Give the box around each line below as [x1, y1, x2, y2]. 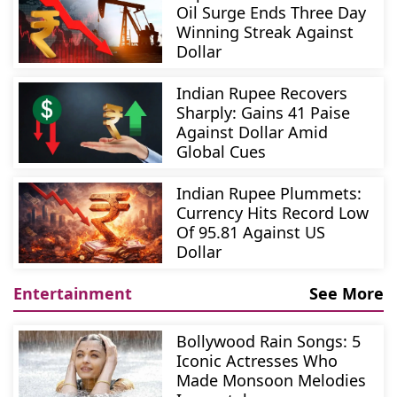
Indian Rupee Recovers [176, 82, 348, 104]
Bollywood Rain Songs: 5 [176, 331, 362, 353]
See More [309, 283, 384, 305]
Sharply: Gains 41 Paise [176, 101, 351, 123]
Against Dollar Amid [176, 121, 329, 143]
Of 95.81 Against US [176, 222, 326, 244]
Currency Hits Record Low [176, 202, 370, 224]
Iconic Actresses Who [176, 350, 339, 372]
